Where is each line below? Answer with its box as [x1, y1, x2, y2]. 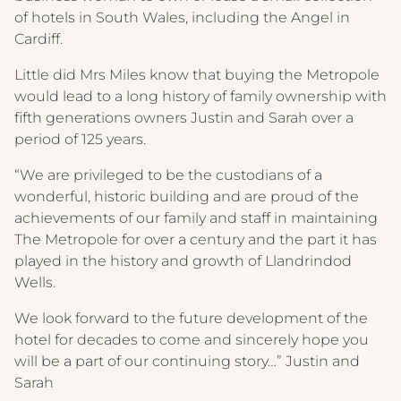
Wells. [14, 274, 55, 291]
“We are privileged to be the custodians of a [14, 166, 322, 183]
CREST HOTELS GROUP [110, 21, 291, 38]
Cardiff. [14, 30, 63, 47]
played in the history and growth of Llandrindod [14, 252, 352, 269]
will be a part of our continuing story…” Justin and [14, 353, 360, 370]
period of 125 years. [14, 131, 146, 148]
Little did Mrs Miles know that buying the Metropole [14, 66, 380, 83]
